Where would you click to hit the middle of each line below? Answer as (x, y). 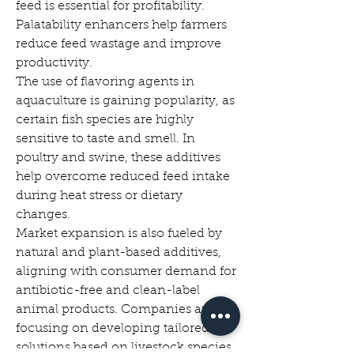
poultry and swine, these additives (118, 158)
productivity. (54, 63)
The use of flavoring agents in (105, 82)
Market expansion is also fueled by (119, 234)
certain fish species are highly (105, 120)
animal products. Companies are (115, 310)
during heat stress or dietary (99, 196)
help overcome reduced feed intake (123, 177)
